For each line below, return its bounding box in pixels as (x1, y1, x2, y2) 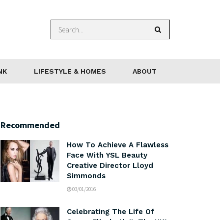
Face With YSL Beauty (67, 151, 147, 160)
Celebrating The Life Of (67, 207, 154, 216)
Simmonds (67, 171, 106, 180)
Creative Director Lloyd (67, 161, 153, 170)
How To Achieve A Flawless (67, 140, 168, 149)
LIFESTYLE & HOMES (33, 67, 106, 75)
